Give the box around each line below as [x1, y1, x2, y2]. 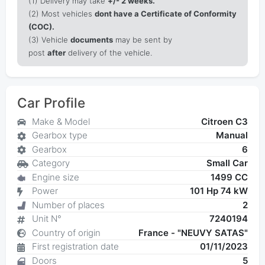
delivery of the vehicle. [65, 48, 152, 58]
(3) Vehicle [28, 35, 70, 45]
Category [31, 157, 70, 169]
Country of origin [31, 227, 101, 238]
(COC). [28, 22, 54, 32]
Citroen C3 [201, 115, 248, 127]
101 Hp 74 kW [190, 185, 248, 197]
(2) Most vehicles [28, 9, 95, 19]
